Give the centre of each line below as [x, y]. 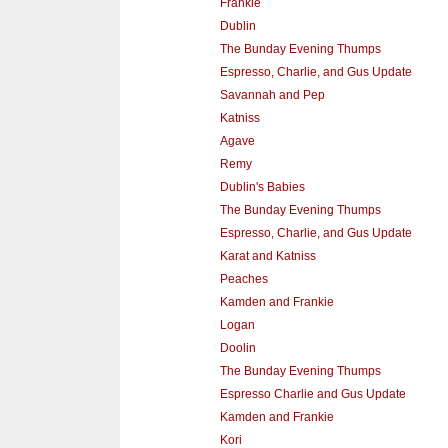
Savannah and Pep [272, 94]
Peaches [243, 278]
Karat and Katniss [267, 255]
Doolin [237, 347]
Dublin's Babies [262, 186]
